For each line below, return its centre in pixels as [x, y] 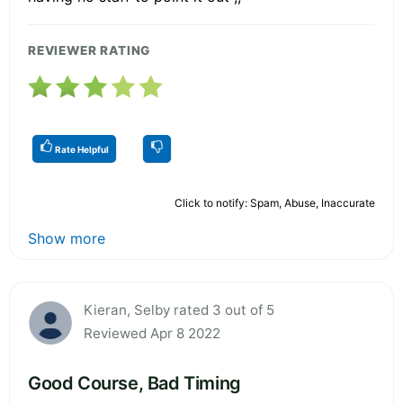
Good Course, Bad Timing [134, 383]
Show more [67, 238]
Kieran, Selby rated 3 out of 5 [179, 309]
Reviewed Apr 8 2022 [152, 333]
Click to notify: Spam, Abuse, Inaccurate [275, 202]
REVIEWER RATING [90, 50]
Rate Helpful [81, 149]
